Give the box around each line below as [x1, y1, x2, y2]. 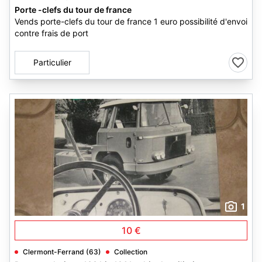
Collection [114, 247, 147, 256]
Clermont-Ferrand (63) [23, 247, 101, 256]
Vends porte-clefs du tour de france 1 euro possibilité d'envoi [15, 16, 247, 26]
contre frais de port [15, 28, 88, 38]
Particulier [33, 57, 71, 67]
